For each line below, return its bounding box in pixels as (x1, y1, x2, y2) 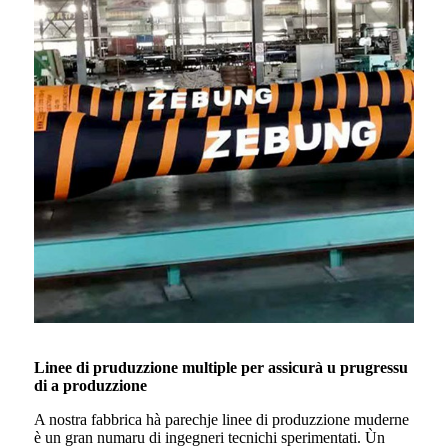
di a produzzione (34, 377, 147, 395)
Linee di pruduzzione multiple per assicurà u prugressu (34, 359, 408, 377)
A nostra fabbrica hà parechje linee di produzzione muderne (34, 411, 409, 429)
